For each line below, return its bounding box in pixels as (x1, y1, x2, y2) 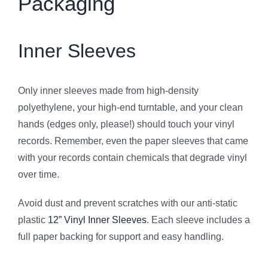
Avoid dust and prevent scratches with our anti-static (18, 198, 237, 209)
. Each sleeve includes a (147, 215, 250, 226)
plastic (18, 215, 48, 226)
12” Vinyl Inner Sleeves (48, 215, 147, 226)
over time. (18, 169, 59, 180)
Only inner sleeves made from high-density (18, 86, 199, 96)
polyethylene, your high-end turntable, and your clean (18, 102, 243, 113)
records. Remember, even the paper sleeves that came (18, 136, 248, 147)
